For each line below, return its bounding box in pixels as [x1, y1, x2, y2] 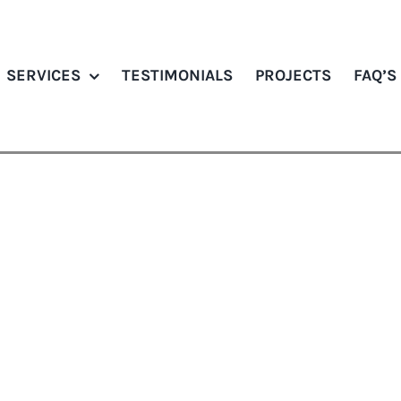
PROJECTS [255, 65, 332, 86]
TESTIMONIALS [122, 65, 234, 86]
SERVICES [6, 65, 81, 86]
